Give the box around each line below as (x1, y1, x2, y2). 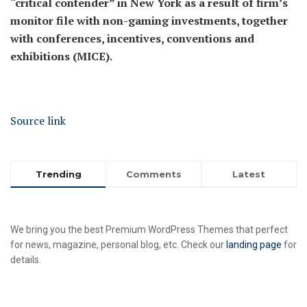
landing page (226, 238, 282, 250)
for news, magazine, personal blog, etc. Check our (10, 238, 226, 250)
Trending (35, 168, 82, 180)
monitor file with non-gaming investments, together (10, 12, 288, 28)
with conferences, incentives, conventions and (10, 30, 254, 46)
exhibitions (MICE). (10, 48, 112, 64)
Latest (232, 168, 266, 180)
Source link (10, 112, 66, 128)
